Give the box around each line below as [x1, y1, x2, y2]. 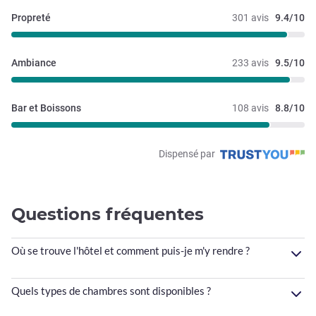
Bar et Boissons [11, 102, 81, 114]
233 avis [232, 57, 269, 69]
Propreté [11, 12, 51, 24]
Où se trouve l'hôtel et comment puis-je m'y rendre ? [11, 243, 250, 257]
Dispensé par [159, 147, 217, 159]
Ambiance [11, 57, 56, 69]
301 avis [232, 12, 269, 24]
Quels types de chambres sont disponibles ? [11, 284, 211, 297]
